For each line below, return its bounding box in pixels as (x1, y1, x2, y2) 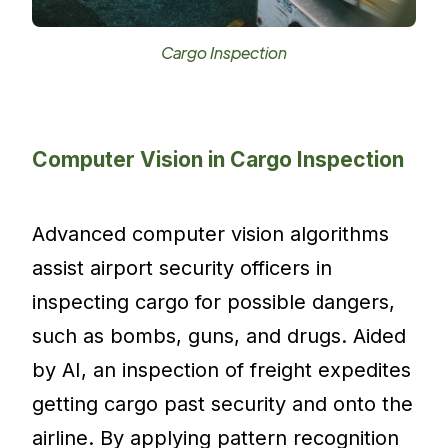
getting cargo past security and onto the (32, 391, 414, 416)
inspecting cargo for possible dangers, (32, 289, 396, 314)
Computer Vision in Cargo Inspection (32, 146, 405, 172)
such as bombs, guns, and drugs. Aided (32, 323, 407, 348)
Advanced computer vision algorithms (32, 221, 390, 246)
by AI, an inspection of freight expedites (32, 357, 412, 382)
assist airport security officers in (32, 255, 333, 280)
